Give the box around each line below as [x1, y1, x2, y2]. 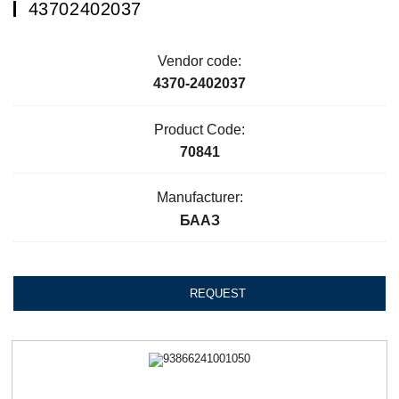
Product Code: [154, 121, 245, 137]
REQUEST [190, 287, 247, 301]
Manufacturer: [156, 190, 243, 206]
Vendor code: [158, 53, 241, 69]
